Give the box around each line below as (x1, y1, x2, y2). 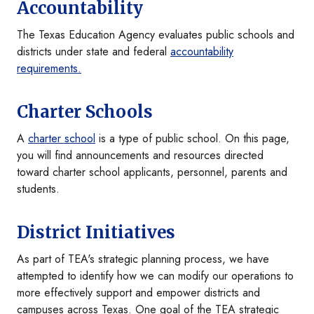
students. (17, 181, 60, 198)
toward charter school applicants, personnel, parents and (17, 164, 287, 181)
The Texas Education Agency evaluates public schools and (17, 27, 294, 43)
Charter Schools (17, 101, 153, 123)
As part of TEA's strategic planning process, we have (17, 251, 269, 268)
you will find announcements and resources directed (17, 147, 264, 164)
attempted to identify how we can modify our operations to (17, 268, 294, 285)
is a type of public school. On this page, (95, 130, 289, 147)
